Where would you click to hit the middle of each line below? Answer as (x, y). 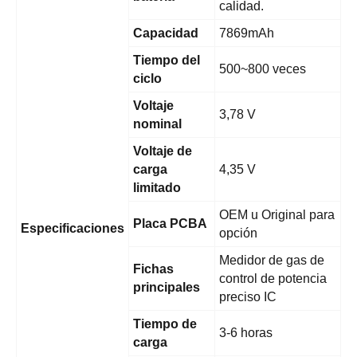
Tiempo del (167, 61)
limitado (157, 188)
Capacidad (166, 33)
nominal (157, 124)
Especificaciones (73, 229)
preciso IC (248, 297)
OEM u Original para (277, 215)
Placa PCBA (170, 224)
